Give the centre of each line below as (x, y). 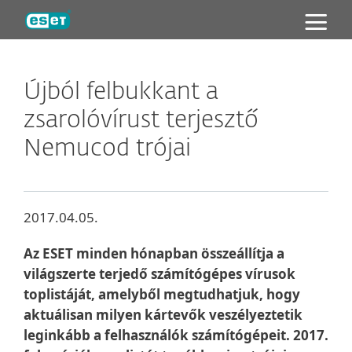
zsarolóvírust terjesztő (141, 121)
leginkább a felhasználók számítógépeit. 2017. (176, 335)
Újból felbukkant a (121, 93)
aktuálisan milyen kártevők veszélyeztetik (163, 315)
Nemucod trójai (107, 149)
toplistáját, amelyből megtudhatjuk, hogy (162, 294)
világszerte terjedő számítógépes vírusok (159, 274)
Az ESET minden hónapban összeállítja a (154, 253)
